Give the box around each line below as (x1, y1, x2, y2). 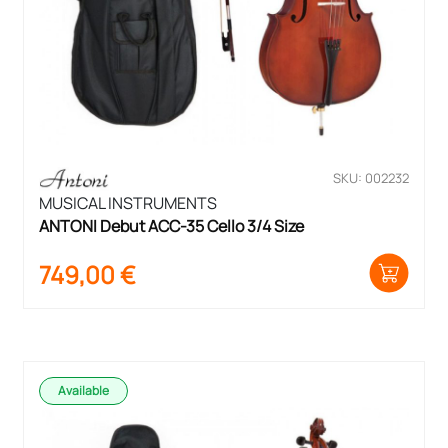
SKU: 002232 (333, 169, 409, 188)
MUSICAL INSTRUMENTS (39, 191, 217, 214)
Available (58, 381, 109, 399)
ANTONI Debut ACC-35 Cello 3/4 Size (39, 214, 305, 237)
